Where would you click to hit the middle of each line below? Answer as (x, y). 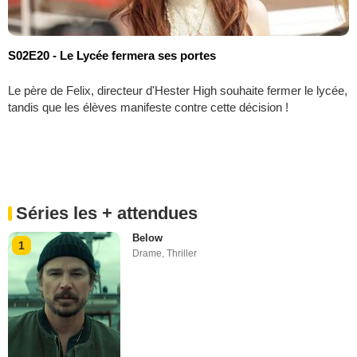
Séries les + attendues (107, 213)
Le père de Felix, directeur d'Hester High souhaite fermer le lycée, (178, 90)
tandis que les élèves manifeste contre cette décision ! (148, 107)
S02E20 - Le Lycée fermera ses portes (112, 55)
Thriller (182, 253)
